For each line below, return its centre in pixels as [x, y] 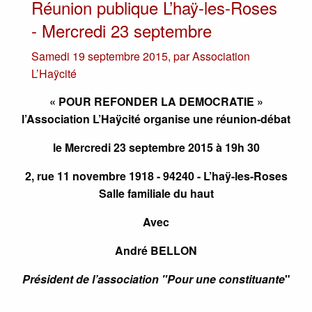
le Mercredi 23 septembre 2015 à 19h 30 [156, 147]
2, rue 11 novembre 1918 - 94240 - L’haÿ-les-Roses [156, 175]
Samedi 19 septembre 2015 [100, 56]
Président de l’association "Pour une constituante [153, 279]
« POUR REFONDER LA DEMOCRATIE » [156, 101]
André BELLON [156, 250]
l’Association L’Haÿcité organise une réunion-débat [156, 118]
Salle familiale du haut [156, 193]
